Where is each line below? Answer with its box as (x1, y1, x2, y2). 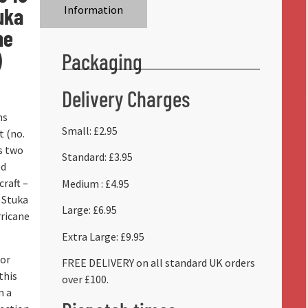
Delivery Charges (61, 85, 190, 111)
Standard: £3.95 (61, 150, 133, 164)
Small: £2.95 (61, 124, 118, 137)
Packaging (61, 48, 142, 74)
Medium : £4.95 (61, 176, 129, 190)
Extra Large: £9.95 (61, 229, 144, 243)
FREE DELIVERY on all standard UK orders (61, 255, 255, 269)
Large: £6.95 (61, 203, 117, 217)
